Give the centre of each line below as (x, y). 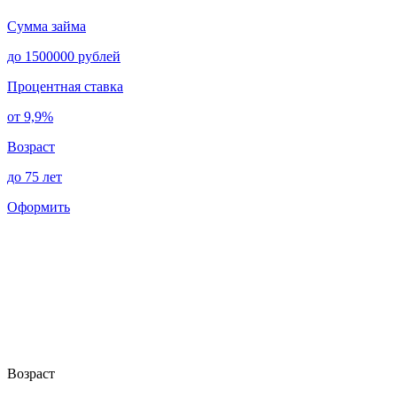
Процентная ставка (65, 86)
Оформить (39, 206)
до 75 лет (35, 176)
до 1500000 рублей (64, 56)
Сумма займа (47, 26)
